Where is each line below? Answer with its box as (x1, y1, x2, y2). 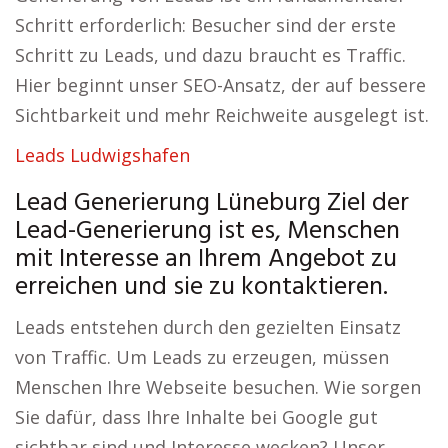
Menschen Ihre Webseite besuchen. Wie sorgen (15, 375, 421, 399)
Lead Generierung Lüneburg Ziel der (15, 183, 409, 224)
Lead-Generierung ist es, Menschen (15, 211, 400, 252)
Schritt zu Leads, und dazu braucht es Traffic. (15, 43, 406, 67)
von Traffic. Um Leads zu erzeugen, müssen (15, 345, 389, 369)
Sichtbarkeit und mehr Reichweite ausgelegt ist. (15, 103, 429, 127)
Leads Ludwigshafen (15, 143, 190, 167)
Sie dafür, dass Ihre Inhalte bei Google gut (15, 405, 378, 429)
